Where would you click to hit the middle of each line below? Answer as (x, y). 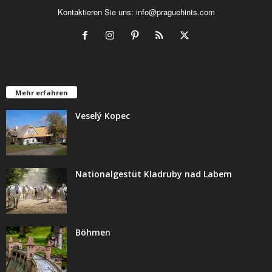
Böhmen (93, 232)
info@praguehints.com (175, 12)
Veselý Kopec (103, 115)
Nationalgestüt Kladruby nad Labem (154, 174)
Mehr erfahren (42, 92)
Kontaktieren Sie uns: (97, 12)
